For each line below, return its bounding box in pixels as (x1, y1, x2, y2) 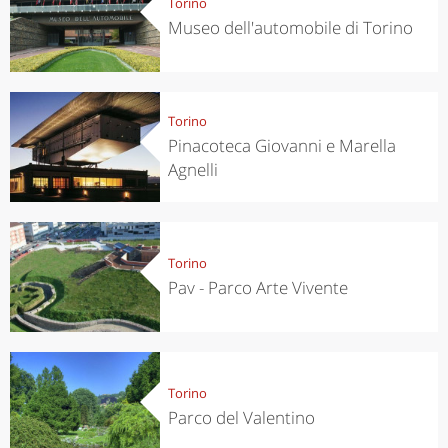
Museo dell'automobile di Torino (167, 15, 413, 39)
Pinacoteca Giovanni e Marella (167, 133, 396, 157)
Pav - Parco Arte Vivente (167, 275, 348, 299)
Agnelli (167, 157, 218, 181)
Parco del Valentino (167, 405, 315, 429)
